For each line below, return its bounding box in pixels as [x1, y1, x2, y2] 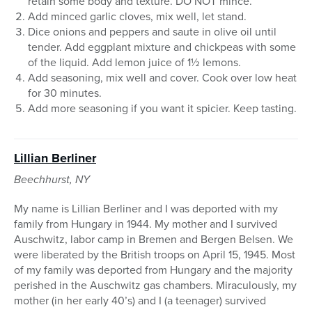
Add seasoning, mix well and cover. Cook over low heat [28, 70, 297, 86]
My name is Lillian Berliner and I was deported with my [14, 201, 278, 217]
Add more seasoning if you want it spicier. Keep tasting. [28, 100, 297, 117]
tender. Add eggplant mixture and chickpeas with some [28, 39, 296, 56]
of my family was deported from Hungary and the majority [14, 262, 292, 279]
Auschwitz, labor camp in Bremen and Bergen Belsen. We [14, 231, 293, 248]
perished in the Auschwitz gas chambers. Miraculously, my [14, 277, 297, 294]
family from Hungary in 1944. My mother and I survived [14, 216, 277, 233]
